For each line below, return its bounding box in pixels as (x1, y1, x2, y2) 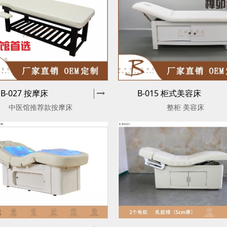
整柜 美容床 (167, 102, 205, 112)
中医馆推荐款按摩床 (9, 102, 73, 112)
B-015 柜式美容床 (137, 88, 202, 99)
